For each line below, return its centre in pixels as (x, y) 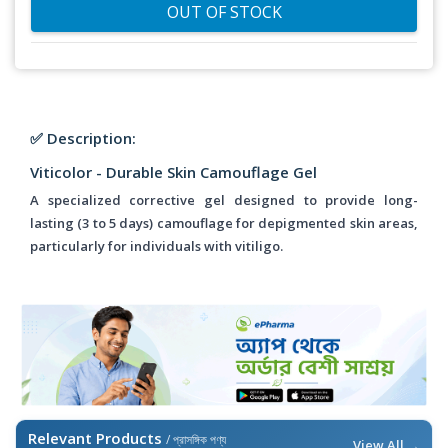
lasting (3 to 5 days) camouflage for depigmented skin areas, (224, 223)
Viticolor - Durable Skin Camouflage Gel (173, 172)
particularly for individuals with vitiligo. (156, 246)
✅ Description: (83, 138)
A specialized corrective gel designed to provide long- (224, 200)
